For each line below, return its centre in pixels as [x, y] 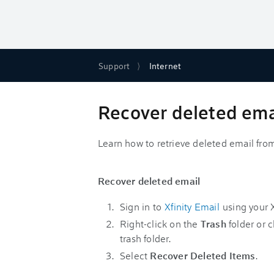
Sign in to [142, 206]
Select [135, 255]
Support [114, 65]
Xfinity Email [192, 206]
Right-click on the [160, 224]
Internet [165, 65]
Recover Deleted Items [203, 255]
